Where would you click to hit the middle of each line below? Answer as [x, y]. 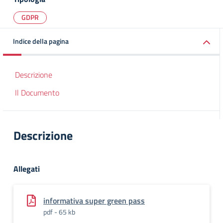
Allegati [27, 169]
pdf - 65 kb [59, 212]
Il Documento [37, 93]
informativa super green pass [94, 201]
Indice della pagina [41, 41]
